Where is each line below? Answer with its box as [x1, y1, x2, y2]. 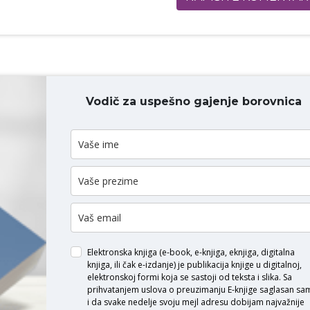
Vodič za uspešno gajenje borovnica [86, 94, 302, 108]
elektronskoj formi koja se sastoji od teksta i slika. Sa [86, 271, 292, 283]
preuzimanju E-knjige [176, 283, 257, 295]
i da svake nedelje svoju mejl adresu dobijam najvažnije [86, 295, 304, 308]
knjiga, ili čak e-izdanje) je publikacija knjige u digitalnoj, [86, 258, 302, 271]
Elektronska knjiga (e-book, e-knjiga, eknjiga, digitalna [86, 246, 295, 258]
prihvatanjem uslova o [86, 283, 176, 295]
